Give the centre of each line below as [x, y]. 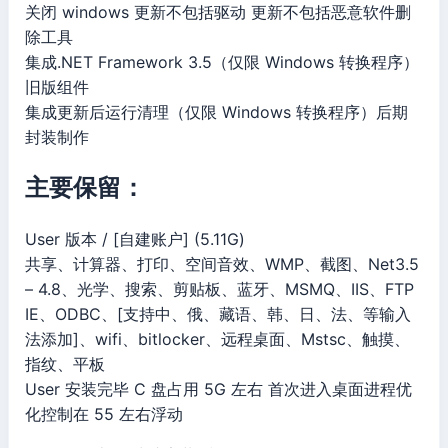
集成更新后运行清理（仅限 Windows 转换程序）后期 [216, 111]
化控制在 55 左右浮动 [104, 414]
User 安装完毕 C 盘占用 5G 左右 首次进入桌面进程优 [218, 389]
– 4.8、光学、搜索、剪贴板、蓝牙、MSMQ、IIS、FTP [219, 289]
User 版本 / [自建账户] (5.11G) [135, 239]
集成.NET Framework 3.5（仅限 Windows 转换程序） [222, 61]
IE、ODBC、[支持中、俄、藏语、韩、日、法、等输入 [218, 314]
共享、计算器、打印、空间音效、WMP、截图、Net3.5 [222, 264]
